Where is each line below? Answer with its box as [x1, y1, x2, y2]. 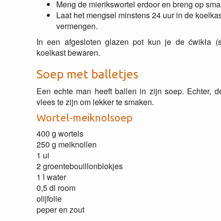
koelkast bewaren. [36, 47, 100, 58]
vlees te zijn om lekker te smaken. [36, 96, 154, 108]
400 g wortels [36, 128, 83, 139]
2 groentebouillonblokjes [36, 160, 123, 172]
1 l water [36, 171, 66, 183]
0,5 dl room [36, 182, 75, 193]
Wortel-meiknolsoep [36, 112, 133, 123]
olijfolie [36, 193, 62, 204]
